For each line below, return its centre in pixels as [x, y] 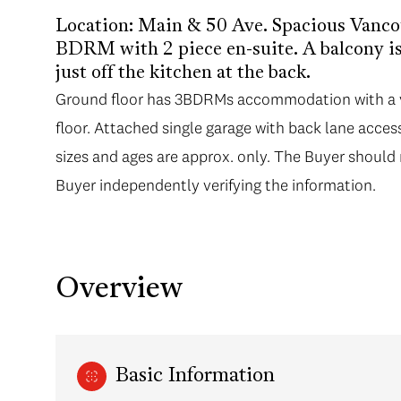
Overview [119, 290]
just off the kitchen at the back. [183, 73]
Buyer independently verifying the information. [216, 185]
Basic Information [195, 377]
